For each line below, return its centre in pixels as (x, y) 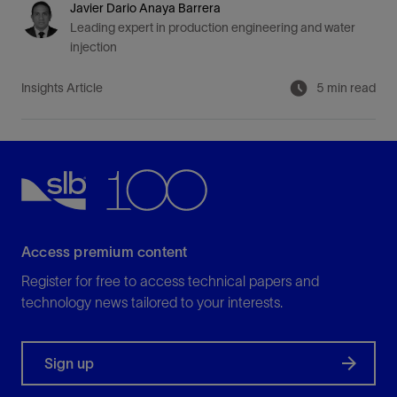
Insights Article (62, 88)
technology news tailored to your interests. (152, 302)
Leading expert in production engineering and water (213, 27)
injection (93, 47)
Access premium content (105, 252)
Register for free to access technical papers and (170, 281)
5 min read (346, 88)
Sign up (69, 363)
